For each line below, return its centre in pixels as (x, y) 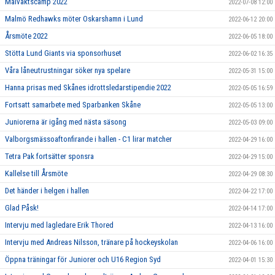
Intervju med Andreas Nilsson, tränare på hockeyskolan (91, 242)
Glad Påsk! (22, 208)
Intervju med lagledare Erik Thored (59, 225)
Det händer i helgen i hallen (47, 191)
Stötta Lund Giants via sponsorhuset (63, 53)
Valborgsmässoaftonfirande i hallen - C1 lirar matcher (88, 139)
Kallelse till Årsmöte (36, 173)
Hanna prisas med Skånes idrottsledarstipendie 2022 (88, 87)
